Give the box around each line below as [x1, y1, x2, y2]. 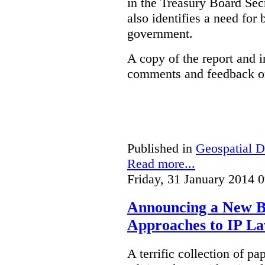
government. [127, 26, 193, 41]
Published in [127, 141, 192, 156]
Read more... [127, 156, 195, 172]
